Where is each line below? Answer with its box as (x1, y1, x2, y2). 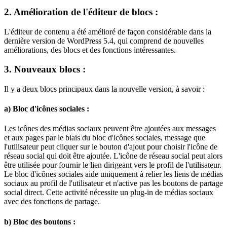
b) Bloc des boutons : (4, 217, 75, 226)
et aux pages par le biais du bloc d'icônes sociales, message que (4, 133, 205, 142)
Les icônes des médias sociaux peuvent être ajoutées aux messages (4, 124, 216, 133)
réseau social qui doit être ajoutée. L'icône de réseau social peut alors (4, 152, 222, 161)
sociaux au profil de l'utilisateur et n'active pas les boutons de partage (4, 179, 223, 188)
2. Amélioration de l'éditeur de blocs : (4, 6, 158, 17)
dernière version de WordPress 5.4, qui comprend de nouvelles (4, 36, 204, 45)
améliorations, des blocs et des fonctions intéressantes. (4, 45, 176, 54)
